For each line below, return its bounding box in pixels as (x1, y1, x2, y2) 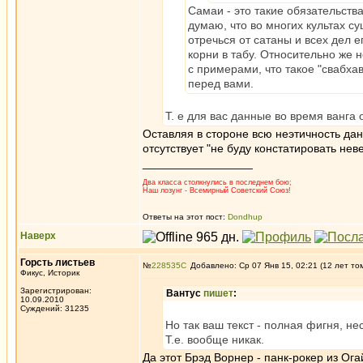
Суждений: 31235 (20, 304, 89, 313)
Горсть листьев (20, 257, 95, 268)
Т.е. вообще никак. (165, 333, 264, 346)
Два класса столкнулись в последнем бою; (143, 178, 292, 186)
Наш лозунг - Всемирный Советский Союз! (143, 186, 291, 194)
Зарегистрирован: (20, 286, 92, 295)
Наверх (20, 230, 56, 241)
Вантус (166, 288, 203, 299)
